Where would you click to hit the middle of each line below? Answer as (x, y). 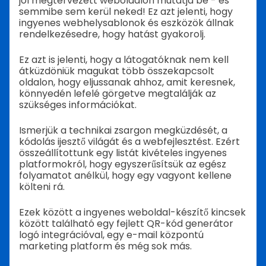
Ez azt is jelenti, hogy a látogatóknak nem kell (124, 60)
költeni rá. (42, 187)
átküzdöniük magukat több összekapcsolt (117, 71)
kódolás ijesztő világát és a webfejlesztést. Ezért (129, 142)
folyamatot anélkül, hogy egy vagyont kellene (125, 175)
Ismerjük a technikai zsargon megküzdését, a (123, 130)
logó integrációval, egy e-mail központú (111, 235)
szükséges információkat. (78, 105)
